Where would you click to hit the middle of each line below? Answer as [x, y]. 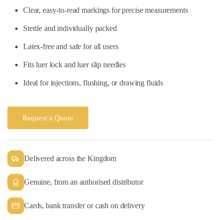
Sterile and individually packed [70, 28]
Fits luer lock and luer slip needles [74, 65]
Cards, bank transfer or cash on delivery [84, 206]
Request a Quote [48, 118]
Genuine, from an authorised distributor [84, 182]
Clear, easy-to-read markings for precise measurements [106, 10]
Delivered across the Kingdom [70, 159]
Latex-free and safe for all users [71, 47]
